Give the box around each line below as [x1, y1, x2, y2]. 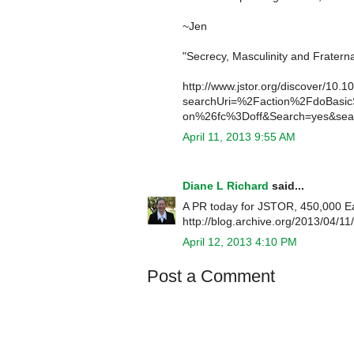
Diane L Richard [183, 179, 269, 192]
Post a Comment [147, 265, 275, 286]
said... [269, 179, 304, 192]
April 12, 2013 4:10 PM [183, 235, 297, 248]
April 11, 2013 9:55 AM [183, 130, 296, 143]
